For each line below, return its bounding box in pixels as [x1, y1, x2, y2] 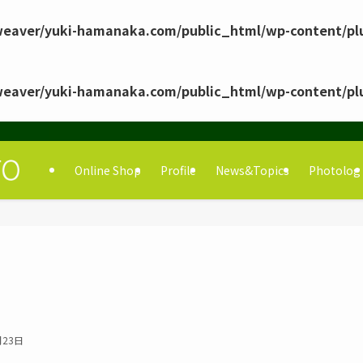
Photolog [309, 162, 361, 178]
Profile [160, 162, 196, 178]
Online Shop [75, 162, 141, 178]
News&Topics [216, 162, 289, 178]
